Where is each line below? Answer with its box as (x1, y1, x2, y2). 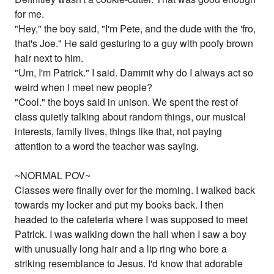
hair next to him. (15, 51, 84, 65)
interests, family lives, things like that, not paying (15, 124, 223, 139)
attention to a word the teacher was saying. (15, 139, 199, 154)
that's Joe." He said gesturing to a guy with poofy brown (15, 36, 254, 51)
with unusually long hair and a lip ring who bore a (15, 242, 228, 256)
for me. (15, 7, 45, 21)
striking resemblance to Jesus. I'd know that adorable (15, 256, 243, 271)
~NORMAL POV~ (15, 168, 91, 183)
